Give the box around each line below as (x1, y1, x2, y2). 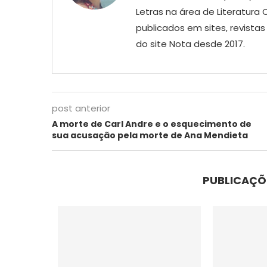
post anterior (52, 101, 110, 114)
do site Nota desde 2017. (136, 37, 245, 50)
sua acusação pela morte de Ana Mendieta (52, 129, 248, 141)
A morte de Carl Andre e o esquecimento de (52, 117, 252, 130)
